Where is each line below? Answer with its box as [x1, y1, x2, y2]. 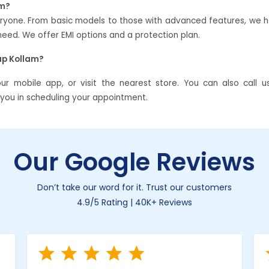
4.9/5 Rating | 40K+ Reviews [77, 196, 192, 208]
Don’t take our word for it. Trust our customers [37, 181, 232, 193]
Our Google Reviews [14, 145, 255, 179]
